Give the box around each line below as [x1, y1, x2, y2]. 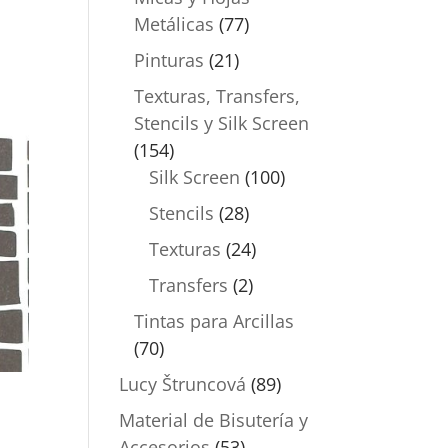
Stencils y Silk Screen [134, 111, 310, 135]
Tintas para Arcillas [134, 309, 295, 333]
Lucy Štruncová [119, 372, 247, 396]
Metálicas [134, 12, 215, 36]
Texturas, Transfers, [134, 84, 301, 108]
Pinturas [134, 48, 205, 72]
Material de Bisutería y [119, 408, 309, 432]
